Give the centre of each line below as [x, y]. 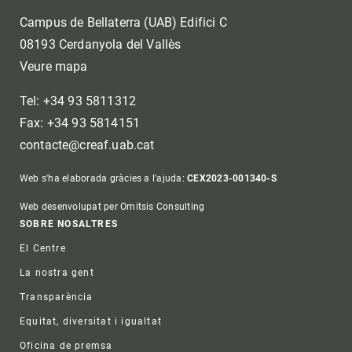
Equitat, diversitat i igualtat [91, 322]
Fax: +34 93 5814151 [80, 123]
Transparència [57, 297]
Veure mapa [54, 67]
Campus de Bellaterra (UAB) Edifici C [123, 23]
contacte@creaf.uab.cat [87, 145]
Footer [74, 240]
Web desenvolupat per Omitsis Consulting [112, 207]
